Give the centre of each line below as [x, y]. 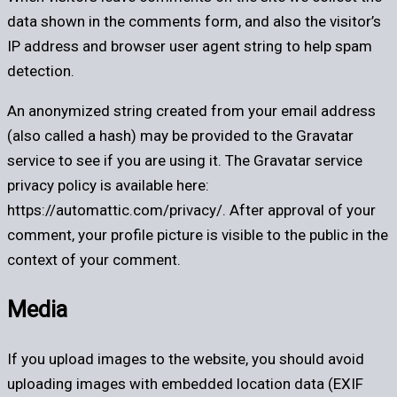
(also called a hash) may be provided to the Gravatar [180, 136]
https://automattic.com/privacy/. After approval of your [191, 210]
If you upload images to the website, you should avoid [186, 359]
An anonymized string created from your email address [191, 111]
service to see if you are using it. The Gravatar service [185, 161]
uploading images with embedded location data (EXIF [185, 384]
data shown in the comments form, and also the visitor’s [194, 22]
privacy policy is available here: [108, 186]
